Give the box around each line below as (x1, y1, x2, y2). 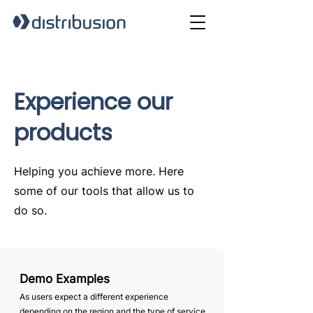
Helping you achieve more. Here (14, 164, 184, 178)
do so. (14, 203, 47, 217)
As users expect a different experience (20, 291, 168, 302)
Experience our (14, 86, 173, 117)
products (14, 117, 112, 148)
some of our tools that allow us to (14, 184, 194, 198)
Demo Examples (20, 272, 110, 286)
